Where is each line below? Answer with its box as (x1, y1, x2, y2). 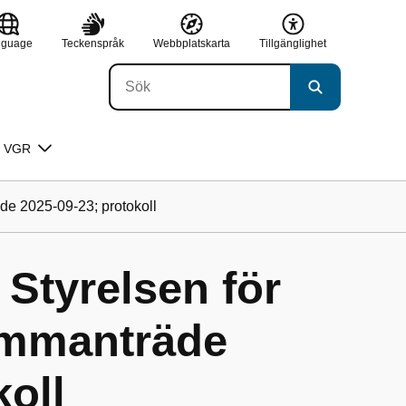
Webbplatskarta (153, 36, 230, 50)
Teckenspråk (62, 36, 124, 50)
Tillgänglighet (259, 36, 326, 50)
